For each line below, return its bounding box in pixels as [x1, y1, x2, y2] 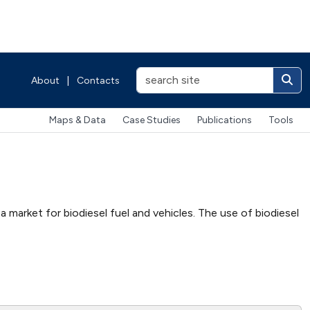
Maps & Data [49, 114, 106, 127]
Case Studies [122, 114, 181, 127]
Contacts [77, 74, 120, 86]
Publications [197, 114, 252, 127]
